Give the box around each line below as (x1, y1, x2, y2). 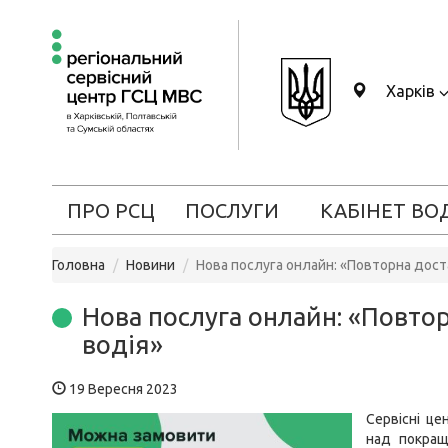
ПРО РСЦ (66, 199, 155, 222)
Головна (52, 257, 105, 273)
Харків (382, 82, 439, 100)
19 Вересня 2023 (66, 381, 178, 397)
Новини (126, 257, 175, 273)
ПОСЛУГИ (184, 199, 279, 222)
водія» (82, 330, 163, 359)
